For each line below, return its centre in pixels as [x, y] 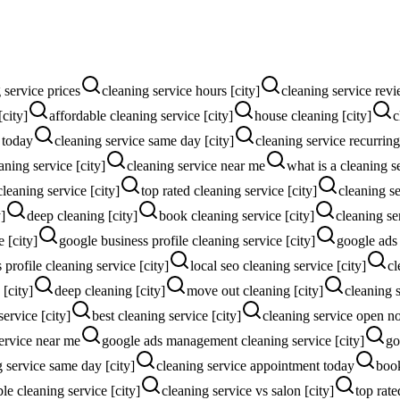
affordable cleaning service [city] [141, 115]
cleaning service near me [196, 165]
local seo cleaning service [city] [278, 265]
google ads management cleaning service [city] [233, 340]
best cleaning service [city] [167, 315]
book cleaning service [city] [237, 215]
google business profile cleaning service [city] [187, 240]
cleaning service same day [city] [144, 140]
